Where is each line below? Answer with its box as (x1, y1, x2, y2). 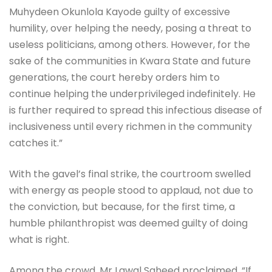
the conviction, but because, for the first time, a (9, 200, 235, 214)
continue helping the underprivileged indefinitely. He (9, 87, 256, 101)
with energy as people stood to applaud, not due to (9, 183, 253, 198)
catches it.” (9, 136, 63, 151)
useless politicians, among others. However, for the (9, 38, 250, 52)
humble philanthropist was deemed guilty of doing (9, 216, 248, 231)
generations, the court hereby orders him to (9, 70, 220, 85)
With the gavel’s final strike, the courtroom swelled (9, 167, 251, 182)
